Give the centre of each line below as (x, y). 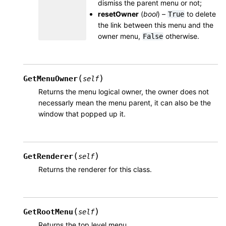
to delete (200, 14)
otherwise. (181, 36)
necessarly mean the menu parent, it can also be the (125, 102)
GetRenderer (48, 156)
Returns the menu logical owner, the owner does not (124, 91)
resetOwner (118, 14)
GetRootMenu (48, 212)
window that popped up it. (82, 114)
